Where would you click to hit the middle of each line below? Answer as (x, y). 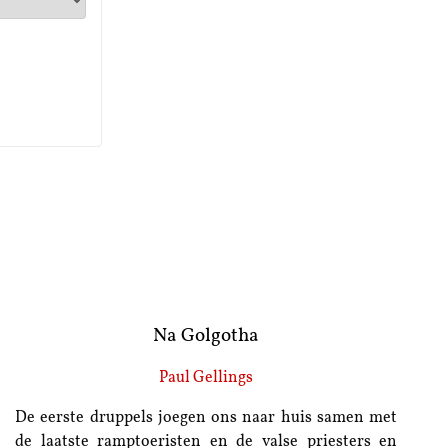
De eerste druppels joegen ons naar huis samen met (206, 418)
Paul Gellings (206, 378)
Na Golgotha (206, 336)
